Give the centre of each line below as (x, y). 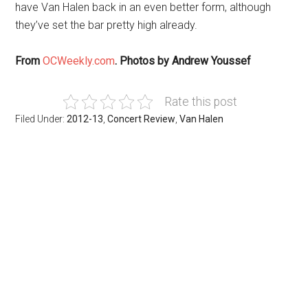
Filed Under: (41, 119)
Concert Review (142, 119)
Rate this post (200, 102)
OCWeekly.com (79, 61)
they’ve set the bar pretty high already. (107, 25)
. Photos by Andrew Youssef (183, 61)
